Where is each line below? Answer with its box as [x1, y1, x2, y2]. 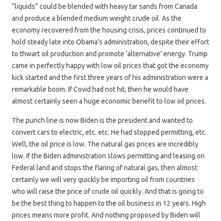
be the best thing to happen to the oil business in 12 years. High [12, 199, 206, 207]
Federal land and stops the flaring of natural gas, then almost [12, 163, 197, 172]
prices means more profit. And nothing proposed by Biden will [12, 211, 200, 219]
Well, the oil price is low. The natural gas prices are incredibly [12, 140, 198, 148]
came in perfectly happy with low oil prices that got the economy [12, 61, 209, 70]
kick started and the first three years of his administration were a [12, 73, 208, 81]
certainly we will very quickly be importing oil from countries [12, 175, 195, 184]
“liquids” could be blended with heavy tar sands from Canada [12, 2, 197, 10]
